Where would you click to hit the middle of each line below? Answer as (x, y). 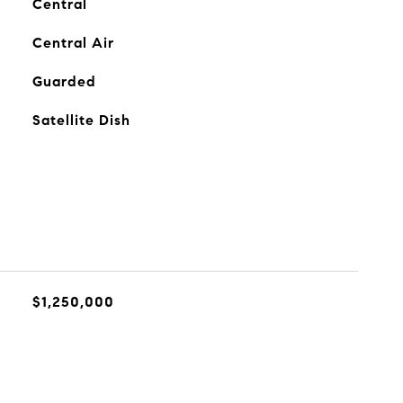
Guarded (64, 81)
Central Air (73, 43)
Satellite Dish (81, 120)
